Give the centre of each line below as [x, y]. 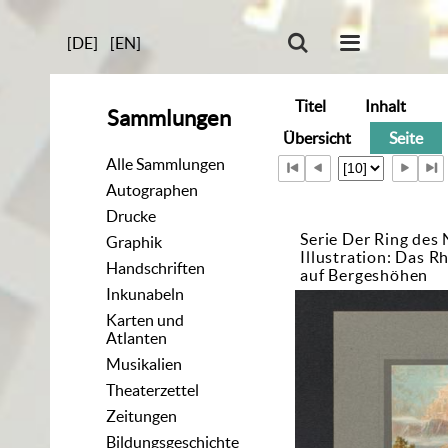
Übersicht [316, 137]
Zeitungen [142, 415]
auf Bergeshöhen [364, 275]
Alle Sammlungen [166, 163]
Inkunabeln [145, 293]
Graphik [134, 241]
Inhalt [385, 105]
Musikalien [144, 363]
